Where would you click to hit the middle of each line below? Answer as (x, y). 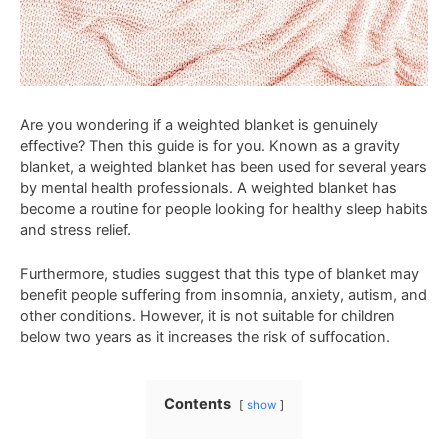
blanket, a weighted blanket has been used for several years (223, 166)
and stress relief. (75, 229)
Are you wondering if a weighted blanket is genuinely (199, 124)
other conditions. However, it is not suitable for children (207, 316)
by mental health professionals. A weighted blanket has (208, 187)
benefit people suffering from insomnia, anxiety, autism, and (223, 295)
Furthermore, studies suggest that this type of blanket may (219, 274)
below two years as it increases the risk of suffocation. (205, 337)
